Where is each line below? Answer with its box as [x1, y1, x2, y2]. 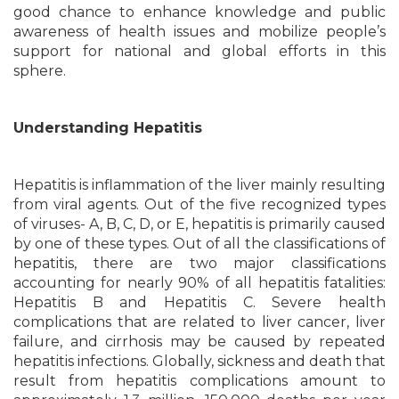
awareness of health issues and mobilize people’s [13, 23, 386, 40]
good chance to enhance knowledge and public [13, 4, 386, 20]
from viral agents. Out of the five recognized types [13, 196, 386, 213]
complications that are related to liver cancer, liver [13, 313, 386, 330]
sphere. [13, 62, 66, 79]
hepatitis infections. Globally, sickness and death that [13, 353, 386, 370]
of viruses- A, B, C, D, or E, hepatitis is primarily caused [13, 216, 386, 232]
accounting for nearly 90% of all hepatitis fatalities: [13, 274, 386, 291]
